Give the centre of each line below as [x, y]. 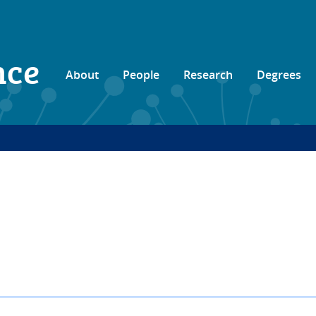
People [141, 75]
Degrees [279, 75]
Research [208, 75]
